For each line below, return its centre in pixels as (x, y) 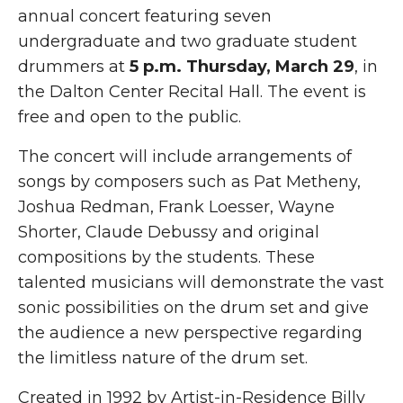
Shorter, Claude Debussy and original (169, 232)
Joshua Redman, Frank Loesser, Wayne (176, 207)
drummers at (74, 67)
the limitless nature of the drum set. (163, 358)
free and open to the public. (130, 117)
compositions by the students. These (166, 257)
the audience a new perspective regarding (190, 333)
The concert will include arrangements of (185, 157)
